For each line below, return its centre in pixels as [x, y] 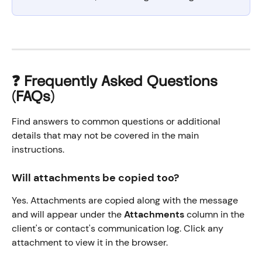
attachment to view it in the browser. [90, 243]
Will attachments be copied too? [95, 178]
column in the [216, 215]
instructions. [38, 149]
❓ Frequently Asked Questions [117, 81]
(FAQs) [33, 96]
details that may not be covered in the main [106, 135]
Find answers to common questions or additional [117, 121]
